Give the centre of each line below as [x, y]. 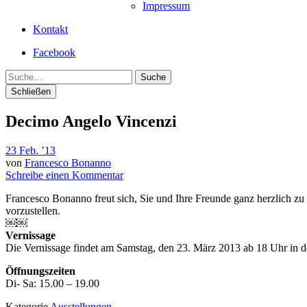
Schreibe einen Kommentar [64, 175]
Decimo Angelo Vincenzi [91, 121]
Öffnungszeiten [40, 271]
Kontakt [50, 29]
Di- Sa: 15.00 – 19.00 [52, 283]
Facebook [54, 52]
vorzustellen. [33, 210]
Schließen [31, 91]
